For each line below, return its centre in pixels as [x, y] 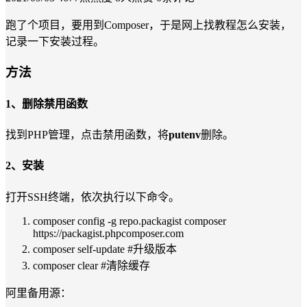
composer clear [67, 265]
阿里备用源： [38, 293]
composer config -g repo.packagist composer [130, 221]
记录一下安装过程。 [55, 41]
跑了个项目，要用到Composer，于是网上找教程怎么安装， [148, 25]
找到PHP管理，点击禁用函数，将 [87, 135]
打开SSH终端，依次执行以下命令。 [93, 197]
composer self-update [80, 249]
